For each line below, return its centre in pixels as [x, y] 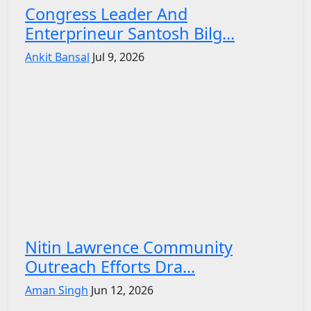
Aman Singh [57, 290]
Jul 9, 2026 [118, 57]
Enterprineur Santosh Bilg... [130, 33]
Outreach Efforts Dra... [110, 266]
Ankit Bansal [57, 57]
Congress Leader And [106, 14]
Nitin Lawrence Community [129, 247]
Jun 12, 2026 [122, 290]
